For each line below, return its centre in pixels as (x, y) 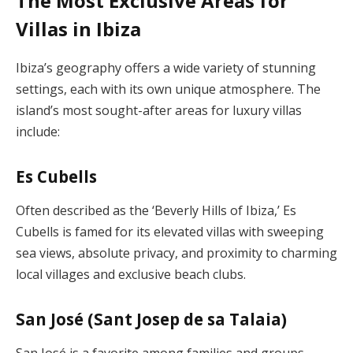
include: (38, 132)
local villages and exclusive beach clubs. (131, 275)
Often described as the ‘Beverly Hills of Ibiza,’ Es (156, 211)
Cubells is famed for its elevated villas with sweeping (170, 232)
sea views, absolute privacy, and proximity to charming (176, 253)
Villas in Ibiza (78, 29)
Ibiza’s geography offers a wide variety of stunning (166, 68)
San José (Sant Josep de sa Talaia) (151, 319)
